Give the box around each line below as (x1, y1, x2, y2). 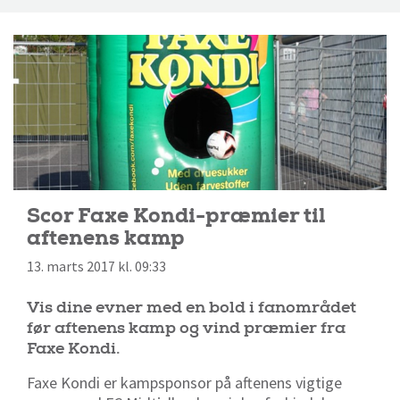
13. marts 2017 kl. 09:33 (27, 257, 166, 275)
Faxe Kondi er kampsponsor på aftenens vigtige (27, 371, 342, 393)
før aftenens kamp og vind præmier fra (27, 317, 346, 338)
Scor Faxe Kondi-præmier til (27, 201, 326, 229)
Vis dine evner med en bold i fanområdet (27, 296, 356, 318)
